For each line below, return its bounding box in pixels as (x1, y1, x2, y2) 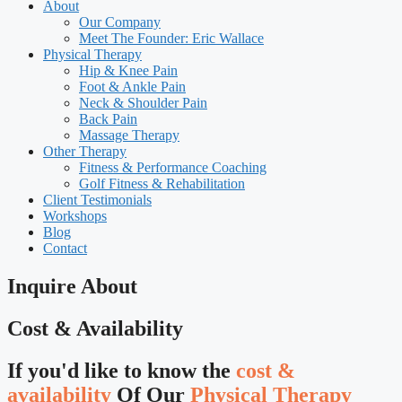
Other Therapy (43, 144, 127, 159)
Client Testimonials (43, 192, 152, 207)
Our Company (79, 14, 161, 30)
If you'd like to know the (7, 358, 236, 382)
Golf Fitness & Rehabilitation (79, 176, 245, 191)
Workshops (43, 208, 107, 223)
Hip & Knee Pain (79, 63, 178, 78)
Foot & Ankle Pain (79, 79, 186, 94)
